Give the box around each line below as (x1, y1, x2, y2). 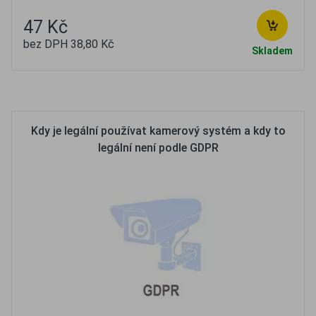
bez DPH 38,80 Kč (23, 37, 114, 51)
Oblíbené (107, 84, 152, 97)
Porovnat (177, 84, 224, 97)
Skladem (252, 45, 293, 56)
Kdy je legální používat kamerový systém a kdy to (30, 124, 286, 138)
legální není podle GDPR (97, 141, 219, 154)
